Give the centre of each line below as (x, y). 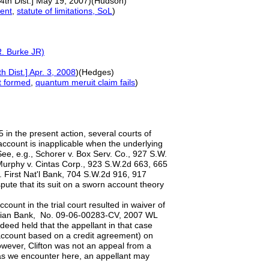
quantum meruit (65, 82)
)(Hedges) (95, 72)
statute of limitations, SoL (65, 11)
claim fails (115, 82)
